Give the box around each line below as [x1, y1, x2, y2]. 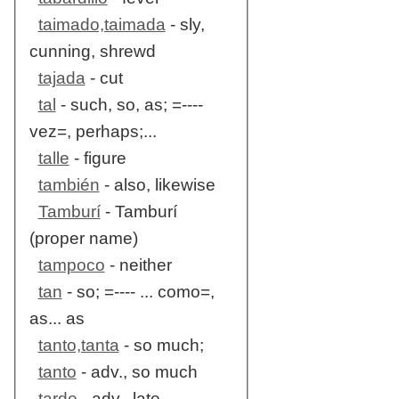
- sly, [165, 15, 205, 35]
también [37, 175, 100, 195]
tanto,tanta [37, 336, 119, 355]
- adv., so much [76, 362, 198, 382]
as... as [28, 309, 85, 329]
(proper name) [28, 229, 138, 248]
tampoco [37, 256, 105, 275]
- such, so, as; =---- [55, 95, 203, 115]
